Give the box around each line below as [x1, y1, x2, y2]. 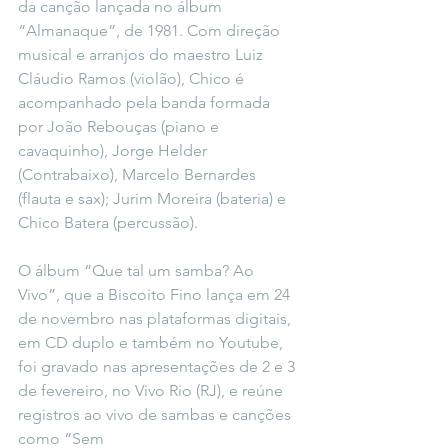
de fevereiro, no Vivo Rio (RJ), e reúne [18, 381, 287, 400]
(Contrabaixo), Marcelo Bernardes [18, 165, 260, 184]
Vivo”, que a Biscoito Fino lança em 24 [18, 285, 294, 304]
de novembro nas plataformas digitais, [18, 309, 295, 328]
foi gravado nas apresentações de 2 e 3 [18, 357, 299, 376]
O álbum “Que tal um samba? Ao [18, 261, 258, 280]
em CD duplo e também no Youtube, [18, 333, 287, 352]
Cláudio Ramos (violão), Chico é [18, 69, 248, 88]
